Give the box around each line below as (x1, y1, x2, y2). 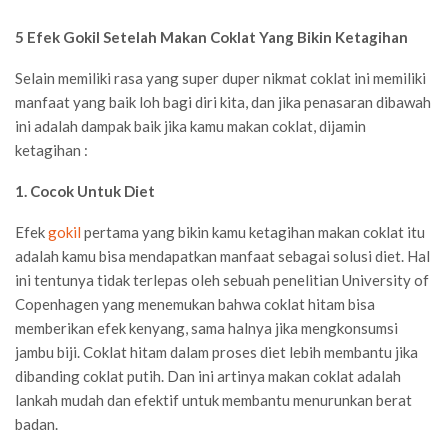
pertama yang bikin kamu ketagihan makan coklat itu (81, 222, 425, 241)
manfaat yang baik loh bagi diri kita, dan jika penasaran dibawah (15, 92, 431, 111)
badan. (15, 414, 58, 433)
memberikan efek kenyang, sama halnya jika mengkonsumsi (15, 318, 398, 337)
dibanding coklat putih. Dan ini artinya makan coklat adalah (15, 366, 401, 385)
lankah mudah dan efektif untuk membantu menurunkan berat (15, 390, 412, 409)
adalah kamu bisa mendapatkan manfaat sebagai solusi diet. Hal (15, 246, 430, 265)
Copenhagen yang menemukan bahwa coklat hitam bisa (15, 294, 375, 313)
